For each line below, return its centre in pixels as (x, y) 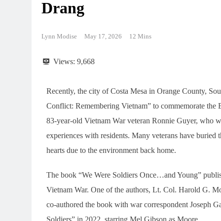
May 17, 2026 (103, 36)
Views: (64, 61)
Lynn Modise (59, 36)
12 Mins (140, 36)
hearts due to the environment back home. (111, 150)
